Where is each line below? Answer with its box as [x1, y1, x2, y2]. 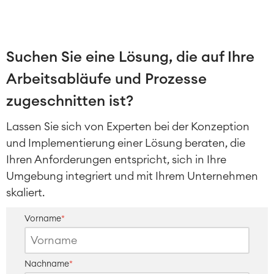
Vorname [24, 215, 61, 224]
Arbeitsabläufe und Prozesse [6, 72, 207, 87]
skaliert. [6, 187, 45, 199]
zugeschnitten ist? [6, 94, 133, 109]
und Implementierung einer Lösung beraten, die [6, 138, 245, 149]
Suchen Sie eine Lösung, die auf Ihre [6, 50, 254, 65]
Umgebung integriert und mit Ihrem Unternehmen [6, 171, 258, 182]
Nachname [24, 260, 69, 269]
